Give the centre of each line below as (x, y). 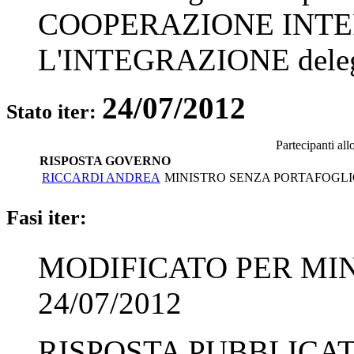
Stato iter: (54, 111)
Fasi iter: (47, 217)
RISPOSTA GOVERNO (105, 160)
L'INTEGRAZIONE (164, 59)
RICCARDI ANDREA (101, 177)
